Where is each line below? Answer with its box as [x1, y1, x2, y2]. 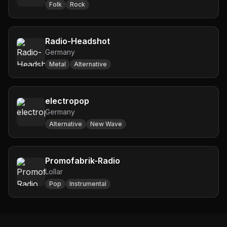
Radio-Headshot [45, 36, 110, 46]
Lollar [45, 167, 63, 176]
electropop [45, 96, 89, 106]
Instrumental [69, 180, 106, 187]
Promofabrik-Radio [45, 156, 120, 166]
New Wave [90, 120, 122, 128]
